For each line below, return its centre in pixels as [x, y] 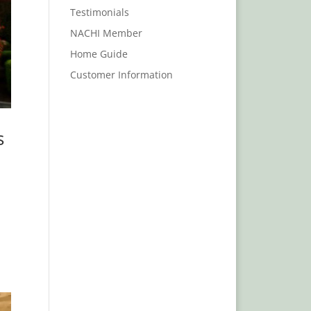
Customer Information [122, 75]
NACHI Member [107, 33]
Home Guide [99, 54]
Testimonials [100, 12]
